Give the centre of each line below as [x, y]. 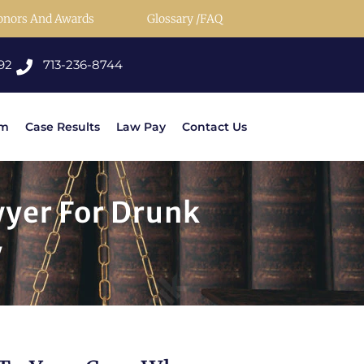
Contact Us [214, 127]
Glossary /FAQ [185, 19]
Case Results [63, 127]
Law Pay [141, 127]
